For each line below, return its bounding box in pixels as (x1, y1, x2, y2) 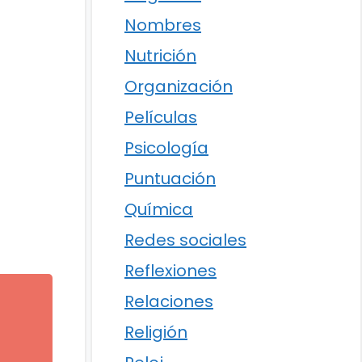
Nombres (124, 13, 201, 36)
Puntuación (124, 166, 216, 190)
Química (124, 197, 193, 221)
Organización (124, 74, 233, 98)
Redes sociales (124, 228, 246, 251)
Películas (124, 105, 197, 128)
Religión (124, 320, 187, 343)
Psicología (124, 136, 208, 159)
